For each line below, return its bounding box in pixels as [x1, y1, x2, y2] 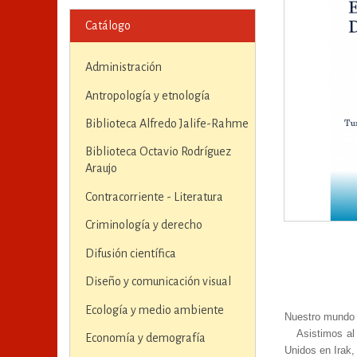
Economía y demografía [84, 331, 206, 344]
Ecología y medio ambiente [84, 303, 224, 316]
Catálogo [84, 18, 131, 32]
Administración [84, 61, 162, 74]
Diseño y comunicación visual [84, 275, 231, 288]
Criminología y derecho [84, 218, 202, 232]
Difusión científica [84, 246, 176, 260]
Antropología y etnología [84, 88, 210, 102]
